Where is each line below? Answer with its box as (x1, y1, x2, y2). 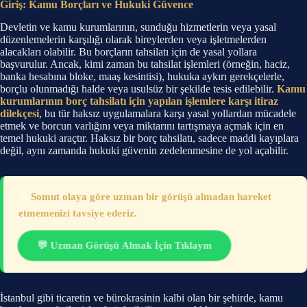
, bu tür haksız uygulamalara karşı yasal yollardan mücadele (39, 107, 296, 119)
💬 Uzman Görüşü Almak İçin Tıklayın (34, 239, 214, 251)
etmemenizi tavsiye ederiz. (19, 207, 137, 219)
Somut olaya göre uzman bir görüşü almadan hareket (31, 191, 271, 202)
